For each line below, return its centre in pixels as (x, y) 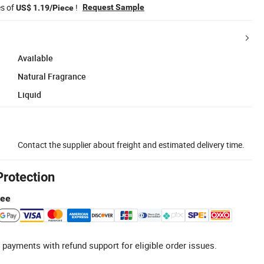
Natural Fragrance (52, 76)
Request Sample (113, 7)
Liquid (29, 94)
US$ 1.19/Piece (45, 7)
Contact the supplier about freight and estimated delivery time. (131, 144)
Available (35, 58)
